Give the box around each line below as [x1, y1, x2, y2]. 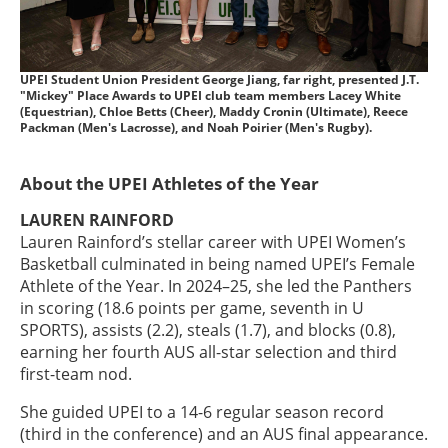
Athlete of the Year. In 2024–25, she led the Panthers [20, 275, 412, 298]
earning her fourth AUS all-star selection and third [20, 341, 397, 364]
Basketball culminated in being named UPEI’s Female [20, 253, 415, 276]
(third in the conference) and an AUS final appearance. [20, 423, 428, 446]
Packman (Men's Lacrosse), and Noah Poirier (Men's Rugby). [20, 119, 372, 136]
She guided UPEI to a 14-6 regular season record [20, 401, 384, 424]
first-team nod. [20, 363, 132, 386]
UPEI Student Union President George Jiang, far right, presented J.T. [20, 71, 419, 88]
